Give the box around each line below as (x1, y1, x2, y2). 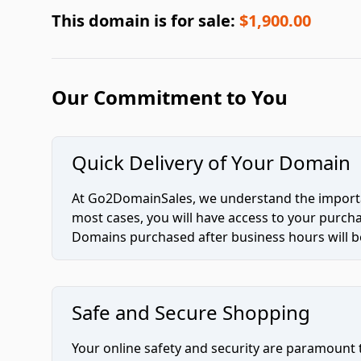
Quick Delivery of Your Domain (72, 149, 351, 176)
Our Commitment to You (52, 84, 288, 110)
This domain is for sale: (52, 10, 239, 31)
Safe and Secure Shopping (72, 299, 310, 326)
